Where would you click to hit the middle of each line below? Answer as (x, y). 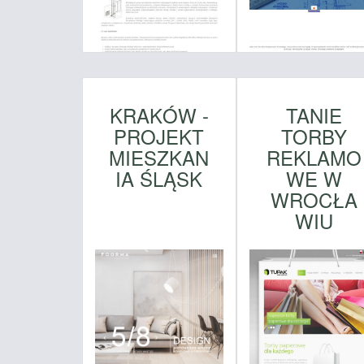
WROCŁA (314, 199)
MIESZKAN (159, 157)
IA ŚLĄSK (159, 178)
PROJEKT (159, 136)
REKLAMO (314, 157)
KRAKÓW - (159, 115)
